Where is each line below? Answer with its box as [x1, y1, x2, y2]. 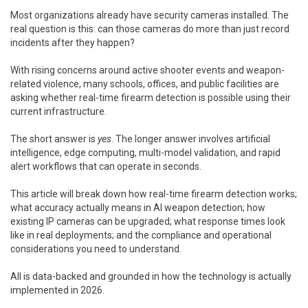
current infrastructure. [10, 106, 109, 118]
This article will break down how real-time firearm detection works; [10, 188, 297, 200]
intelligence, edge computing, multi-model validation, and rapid [10, 147, 280, 159]
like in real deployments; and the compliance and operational [10, 230, 272, 241]
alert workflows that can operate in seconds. [10, 161, 201, 173]
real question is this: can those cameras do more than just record [10, 23, 289, 35]
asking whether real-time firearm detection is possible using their [10, 92, 291, 104]
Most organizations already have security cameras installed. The [10, 10, 289, 21]
